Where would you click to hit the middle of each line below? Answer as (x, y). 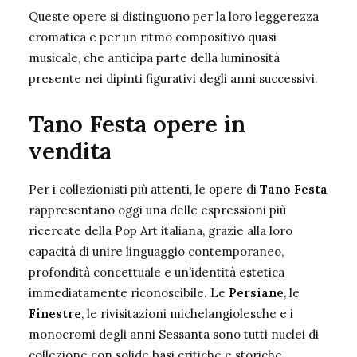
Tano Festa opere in (137, 124)
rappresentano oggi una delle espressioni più (157, 210)
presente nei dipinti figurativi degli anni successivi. (173, 78)
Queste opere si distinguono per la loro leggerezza (174, 16)
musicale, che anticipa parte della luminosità (154, 58)
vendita (70, 151)
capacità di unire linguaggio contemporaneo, (156, 251)
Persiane (256, 293)
